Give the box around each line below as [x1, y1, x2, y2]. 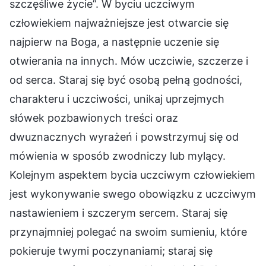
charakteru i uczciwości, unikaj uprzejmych [9, 92, 224, 105]
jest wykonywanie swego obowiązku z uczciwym [9, 187, 256, 200]
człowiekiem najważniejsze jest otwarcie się [9, 16, 229, 29]
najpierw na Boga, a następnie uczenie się [9, 35, 219, 48]
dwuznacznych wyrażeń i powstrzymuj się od [9, 130, 239, 143]
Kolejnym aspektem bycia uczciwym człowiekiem [9, 168, 255, 181]
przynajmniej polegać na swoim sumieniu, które [9, 225, 247, 238]
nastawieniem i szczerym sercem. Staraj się [9, 206, 227, 219]
